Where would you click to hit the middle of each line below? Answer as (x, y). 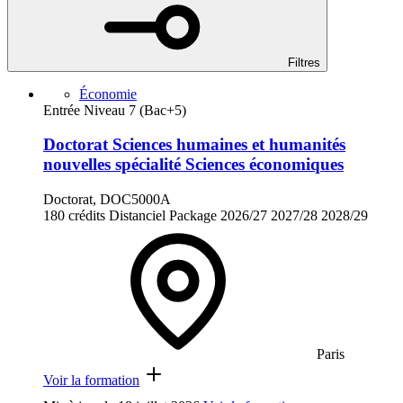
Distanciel (137, 216)
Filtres (304, 62)
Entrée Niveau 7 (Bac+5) (115, 110)
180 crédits (74, 216)
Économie (108, 94)
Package (193, 216)
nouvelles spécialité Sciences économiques (193, 165)
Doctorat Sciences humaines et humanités (194, 145)
